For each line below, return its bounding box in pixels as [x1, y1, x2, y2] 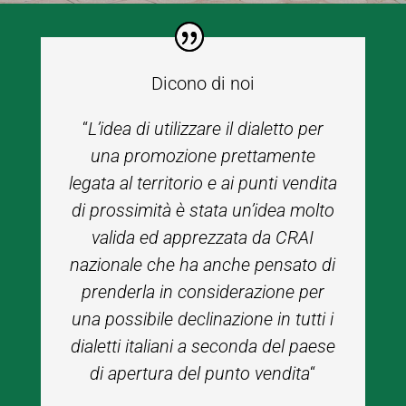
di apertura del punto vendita [90, 362, 311, 384]
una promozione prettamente [90, 144, 315, 167]
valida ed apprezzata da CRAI [92, 226, 314, 248]
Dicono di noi [150, 72, 255, 94]
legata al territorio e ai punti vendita [68, 171, 337, 194]
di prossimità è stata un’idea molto [71, 198, 334, 221]
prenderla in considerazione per [81, 280, 324, 303]
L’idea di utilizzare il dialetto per [87, 117, 324, 140]
